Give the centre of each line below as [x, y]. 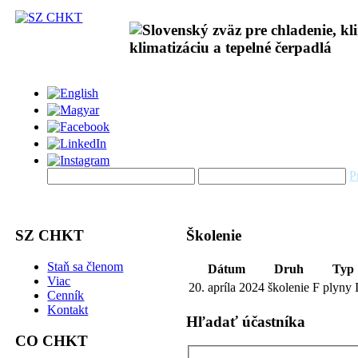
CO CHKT [52, 340]
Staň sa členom [86, 266]
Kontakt [68, 309]
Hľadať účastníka [246, 321]
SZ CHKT [50, 236]
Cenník [66, 295]
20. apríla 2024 [227, 287]
